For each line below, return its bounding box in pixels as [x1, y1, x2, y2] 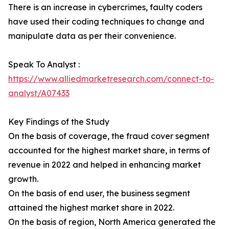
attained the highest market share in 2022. [8, 202, 174, 213]
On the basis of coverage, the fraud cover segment [8, 131, 210, 142]
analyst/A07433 [8, 88, 70, 99]
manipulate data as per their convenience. [8, 31, 176, 41]
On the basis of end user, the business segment [8, 188, 190, 199]
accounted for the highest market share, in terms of [8, 145, 210, 156]
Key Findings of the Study [8, 117, 109, 127]
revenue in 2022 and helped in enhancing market [8, 159, 201, 170]
